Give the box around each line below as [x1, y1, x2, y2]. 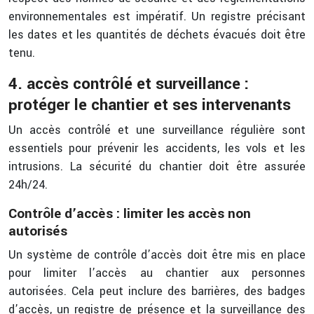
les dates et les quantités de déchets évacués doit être [8, 27, 306, 43]
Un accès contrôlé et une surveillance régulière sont [8, 122, 306, 138]
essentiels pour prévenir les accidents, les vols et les [8, 140, 306, 156]
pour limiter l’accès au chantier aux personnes [8, 265, 306, 281]
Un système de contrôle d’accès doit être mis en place [8, 247, 306, 263]
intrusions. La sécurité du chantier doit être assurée [8, 158, 306, 175]
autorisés [8, 221, 67, 241]
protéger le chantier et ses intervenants [8, 94, 291, 116]
